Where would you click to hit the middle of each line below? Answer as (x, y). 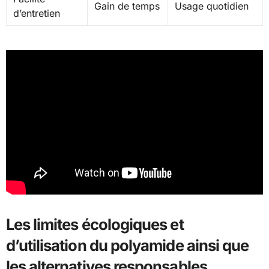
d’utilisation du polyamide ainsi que (127, 246)
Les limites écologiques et (95, 225)
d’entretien (36, 14)
